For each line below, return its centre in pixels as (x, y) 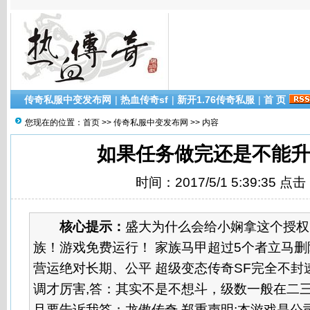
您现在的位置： (54, 122)
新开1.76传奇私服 (216, 100)
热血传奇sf (144, 100)
